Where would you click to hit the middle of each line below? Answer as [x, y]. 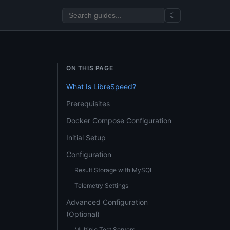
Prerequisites [88, 103]
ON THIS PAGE [90, 68]
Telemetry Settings [101, 186]
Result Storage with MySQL [114, 170]
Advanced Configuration [107, 202]
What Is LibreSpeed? [101, 87]
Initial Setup [86, 137]
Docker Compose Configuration [119, 120]
